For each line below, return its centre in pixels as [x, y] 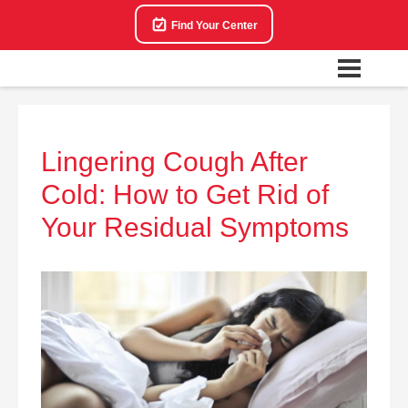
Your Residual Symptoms [195, 227]
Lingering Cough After [174, 162]
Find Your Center [213, 25]
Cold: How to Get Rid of [185, 194]
